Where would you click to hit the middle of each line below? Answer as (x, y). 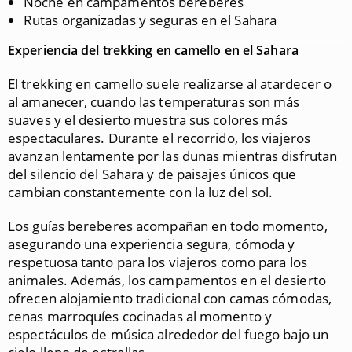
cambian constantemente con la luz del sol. (141, 192)
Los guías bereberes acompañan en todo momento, (168, 226)
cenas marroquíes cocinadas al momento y (140, 316)
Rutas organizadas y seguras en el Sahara (150, 20)
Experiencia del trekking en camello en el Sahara (153, 50)
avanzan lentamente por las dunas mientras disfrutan (173, 156)
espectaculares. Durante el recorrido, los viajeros (159, 138)
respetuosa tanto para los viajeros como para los (158, 262)
